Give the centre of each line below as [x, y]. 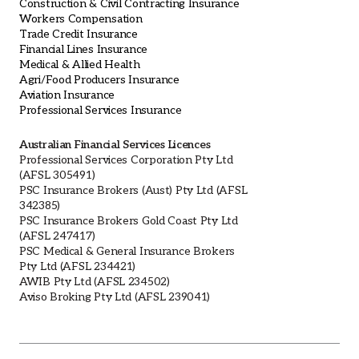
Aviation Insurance [67, 95]
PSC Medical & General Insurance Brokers [127, 252]
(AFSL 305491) [57, 175]
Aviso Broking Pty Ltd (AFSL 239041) [115, 297]
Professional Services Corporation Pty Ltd [126, 160]
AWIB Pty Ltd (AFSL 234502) [95, 282]
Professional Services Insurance [101, 111]
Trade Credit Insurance [79, 34]
